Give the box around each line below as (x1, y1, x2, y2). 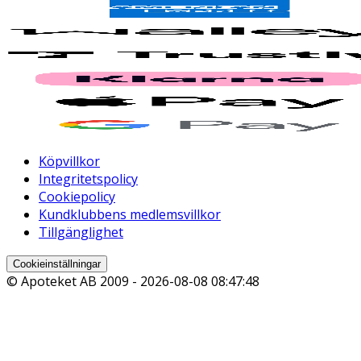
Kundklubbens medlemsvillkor (39, 205, 221, 224)
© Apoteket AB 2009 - (6, 272, 140, 291)
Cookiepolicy (39, 188, 115, 206)
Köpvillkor (39, 152, 100, 171)
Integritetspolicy (39, 170, 138, 189)
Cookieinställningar (13, 258, 101, 271)
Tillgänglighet (39, 223, 123, 242)
